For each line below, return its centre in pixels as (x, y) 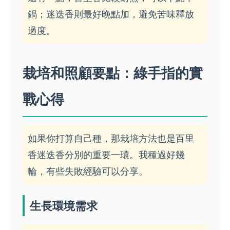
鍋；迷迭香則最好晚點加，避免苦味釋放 (111, 14)
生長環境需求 (64, 206)
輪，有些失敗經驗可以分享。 (88, 171)
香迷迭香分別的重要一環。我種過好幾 (106, 155)
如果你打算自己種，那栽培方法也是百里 (111, 139)
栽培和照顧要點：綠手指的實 (113, 73)
